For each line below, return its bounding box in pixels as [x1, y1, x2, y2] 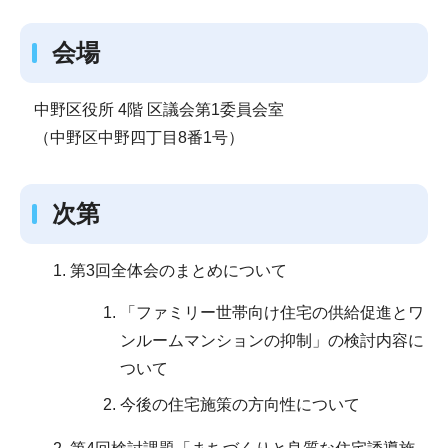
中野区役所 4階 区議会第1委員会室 [33, 100, 284, 118]
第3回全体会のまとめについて [70, 262, 287, 280]
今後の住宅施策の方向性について [120, 395, 360, 413]
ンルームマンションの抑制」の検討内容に [120, 331, 424, 349]
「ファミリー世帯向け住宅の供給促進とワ [120, 303, 424, 321]
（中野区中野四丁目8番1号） [33, 128, 244, 146]
